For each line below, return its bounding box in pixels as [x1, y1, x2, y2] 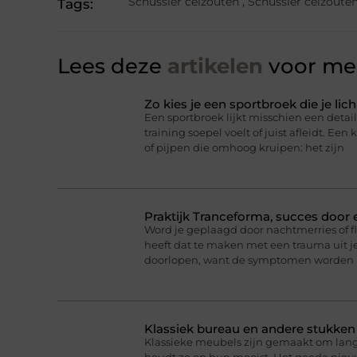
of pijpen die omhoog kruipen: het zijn [143, 140, 344, 154]
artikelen [162, 53, 263, 80]
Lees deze [57, 53, 162, 80]
